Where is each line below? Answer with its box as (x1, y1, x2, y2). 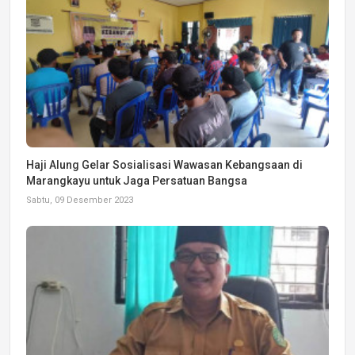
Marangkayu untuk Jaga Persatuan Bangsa (26, 174, 247, 187)
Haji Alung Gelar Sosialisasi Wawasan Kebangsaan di (26, 158, 303, 171)
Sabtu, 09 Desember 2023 (26, 194, 133, 205)
